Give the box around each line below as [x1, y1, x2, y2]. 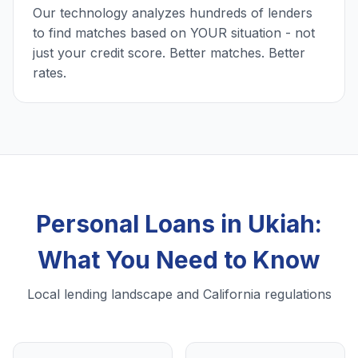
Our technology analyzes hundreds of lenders [33, 5, 312, 22]
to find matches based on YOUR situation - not [33, 25, 315, 42]
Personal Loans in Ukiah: [36, 209, 322, 239]
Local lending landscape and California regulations [26, 286, 332, 303]
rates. [33, 65, 66, 82]
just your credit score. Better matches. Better [33, 45, 305, 62]
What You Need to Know [38, 245, 320, 275]
